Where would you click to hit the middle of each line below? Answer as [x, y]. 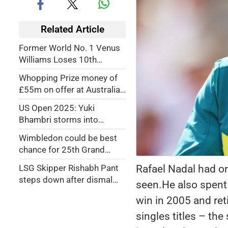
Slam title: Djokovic [55, 161]
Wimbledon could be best [68, 138]
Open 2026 [40, 83]
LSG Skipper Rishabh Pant [69, 168]
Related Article [72, 29]
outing [31, 191]
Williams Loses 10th [58, 60]
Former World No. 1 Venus [69, 48]
